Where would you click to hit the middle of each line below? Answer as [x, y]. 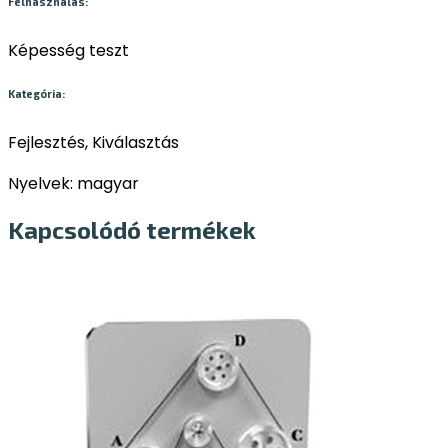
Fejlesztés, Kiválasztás [93, 143]
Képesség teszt [68, 51]
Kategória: [36, 94]
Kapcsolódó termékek [132, 230]
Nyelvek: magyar [73, 184]
